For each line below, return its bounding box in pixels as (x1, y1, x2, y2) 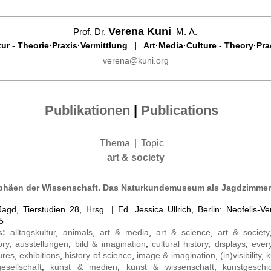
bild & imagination (74, 239, 146, 249)
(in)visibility (220, 250, 261, 261)
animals (63, 227, 93, 238)
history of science (65, 250, 132, 261)
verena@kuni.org (102, 56, 169, 65)
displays (214, 239, 246, 249)
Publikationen (45, 103, 131, 119)
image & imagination (137, 250, 215, 261)
